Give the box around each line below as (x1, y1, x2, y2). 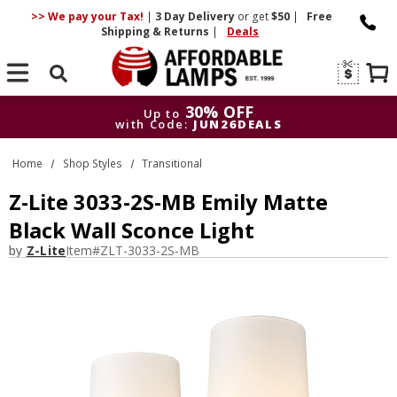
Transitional (142, 155, 203, 171)
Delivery (184, 9, 237, 24)
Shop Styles (62, 155, 122, 171)
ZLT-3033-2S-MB (100, 242, 200, 259)
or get (237, 9, 269, 24)
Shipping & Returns (101, 24, 213, 39)
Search (39, 89, 79, 105)
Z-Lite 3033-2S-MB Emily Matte (9, 188, 328, 216)
